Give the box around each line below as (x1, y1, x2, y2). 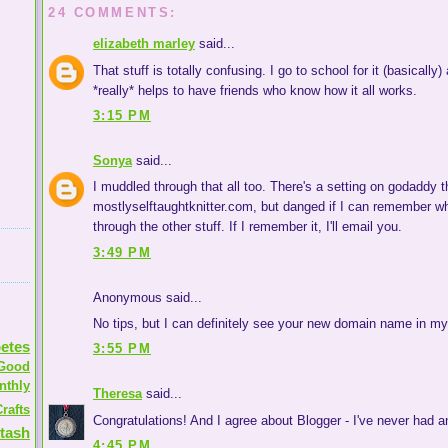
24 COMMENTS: (48, 4, 177, 20)
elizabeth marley (93, 36, 195, 52)
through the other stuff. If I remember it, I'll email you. (93, 219, 402, 235)
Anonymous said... (93, 289, 202, 305)
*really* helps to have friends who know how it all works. (93, 82, 417, 98)
